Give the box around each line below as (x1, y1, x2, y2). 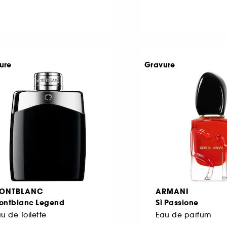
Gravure (144, 59, 175, 70)
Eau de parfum (156, 210, 212, 219)
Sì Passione (156, 197, 199, 208)
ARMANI (156, 186, 189, 197)
